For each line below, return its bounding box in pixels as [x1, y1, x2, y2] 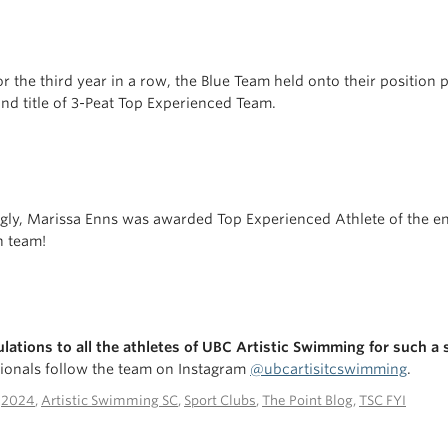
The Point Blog [262, 393, 353, 409]
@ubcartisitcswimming [250, 361, 407, 378]
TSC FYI [359, 393, 406, 409]
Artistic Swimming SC [41, 393, 178, 409]
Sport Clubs [184, 393, 256, 409]
